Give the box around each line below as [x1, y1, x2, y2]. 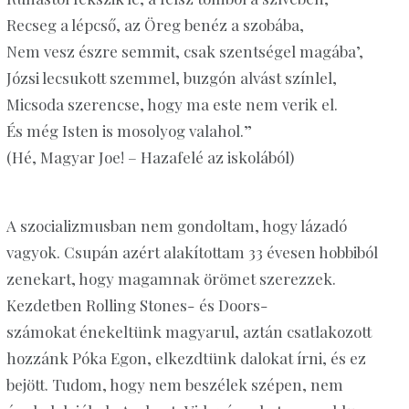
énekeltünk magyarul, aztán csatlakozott [75, 321, 372, 342]
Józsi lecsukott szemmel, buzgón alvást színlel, [5, 68, 337, 89]
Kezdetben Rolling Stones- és [5, 295, 218, 316]
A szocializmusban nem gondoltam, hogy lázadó [5, 215, 347, 236]
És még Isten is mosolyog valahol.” [5, 121, 252, 142]
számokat [5, 321, 76, 342]
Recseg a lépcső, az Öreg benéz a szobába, [5, 15, 304, 36]
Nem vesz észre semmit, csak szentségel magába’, [5, 41, 363, 62]
